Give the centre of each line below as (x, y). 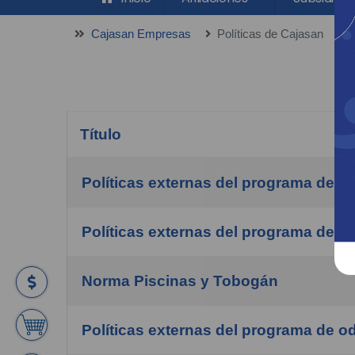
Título (101, 134)
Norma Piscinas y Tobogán (180, 281)
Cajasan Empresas (141, 34)
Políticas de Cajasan (270, 34)
